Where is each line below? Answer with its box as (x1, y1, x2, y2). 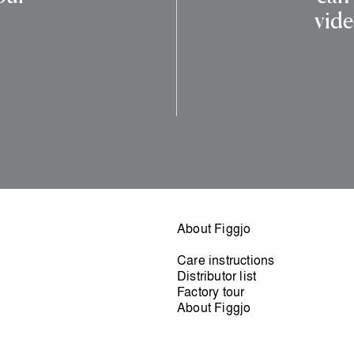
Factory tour (177, 283, 245, 301)
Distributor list (177, 267, 257, 285)
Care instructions (177, 251, 275, 269)
